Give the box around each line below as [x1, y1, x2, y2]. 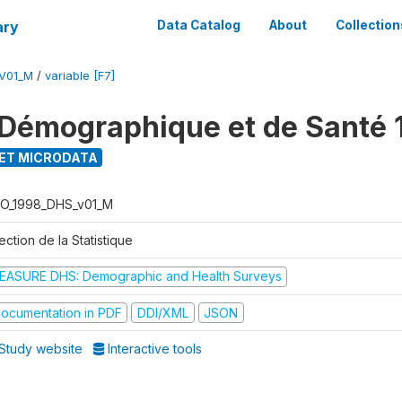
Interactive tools [104, 341, 203, 356]
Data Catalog [157, 18, 240, 32]
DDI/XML [136, 304, 188, 320]
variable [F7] [45, 69, 115, 83]
